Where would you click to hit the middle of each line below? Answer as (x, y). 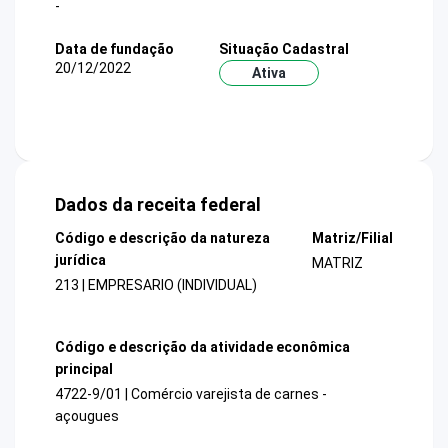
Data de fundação (114, 48)
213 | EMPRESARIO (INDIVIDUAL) (156, 285)
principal (84, 368)
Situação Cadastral (283, 48)
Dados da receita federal (158, 205)
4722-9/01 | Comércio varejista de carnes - (191, 393)
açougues (87, 415)
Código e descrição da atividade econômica (202, 346)
